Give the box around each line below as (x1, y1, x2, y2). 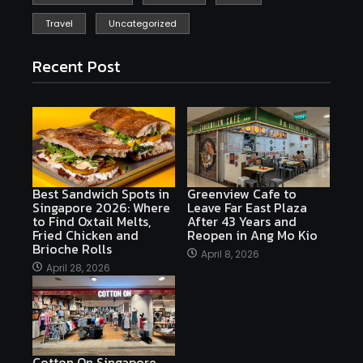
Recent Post (32, 53, 121, 79)
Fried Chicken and (32, 224, 139, 245)
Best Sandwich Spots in (32, 183, 169, 203)
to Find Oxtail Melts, (32, 211, 151, 231)
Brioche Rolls (32, 238, 112, 258)
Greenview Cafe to (187, 183, 297, 203)
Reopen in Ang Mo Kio (187, 224, 318, 245)
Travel (45, 16, 73, 30)
